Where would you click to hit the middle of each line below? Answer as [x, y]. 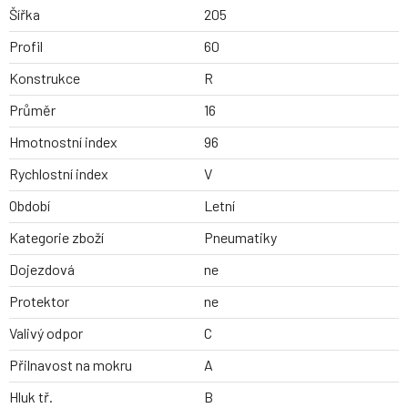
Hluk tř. [31, 397]
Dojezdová [42, 270]
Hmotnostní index [63, 142]
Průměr [32, 110]
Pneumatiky [240, 238]
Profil [26, 46]
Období [30, 206]
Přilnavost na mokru [71, 365]
